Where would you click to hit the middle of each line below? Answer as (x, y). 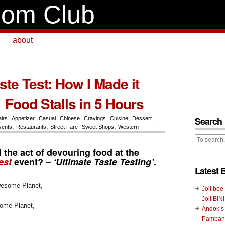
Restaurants (31, 127)
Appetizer (23, 118)
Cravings (95, 118)
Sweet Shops (98, 127)
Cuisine (119, 118)
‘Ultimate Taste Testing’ (102, 161)
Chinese (70, 118)
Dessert (142, 118)
